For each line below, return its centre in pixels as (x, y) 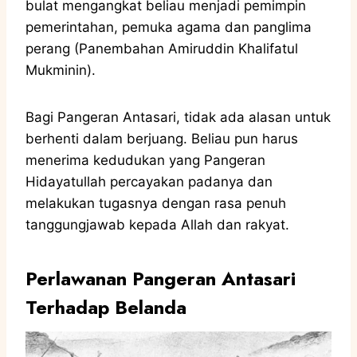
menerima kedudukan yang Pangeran (145, 160)
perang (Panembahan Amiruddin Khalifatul (162, 48)
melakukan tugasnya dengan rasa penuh (156, 203)
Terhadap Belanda (106, 307)
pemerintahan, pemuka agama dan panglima (169, 27)
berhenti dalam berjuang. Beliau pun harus (162, 138)
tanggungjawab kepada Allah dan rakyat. (159, 224)
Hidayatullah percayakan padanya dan (149, 181)
